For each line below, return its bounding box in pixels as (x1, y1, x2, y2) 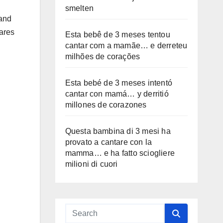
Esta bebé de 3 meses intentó (65, 79, 173, 87)
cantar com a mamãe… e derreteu (65, 41, 188, 50)
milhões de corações (65, 52, 140, 61)
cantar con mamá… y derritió (65, 90, 169, 98)
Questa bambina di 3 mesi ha (65, 127, 171, 135)
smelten (65, 4, 94, 12)
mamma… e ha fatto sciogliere (65, 149, 175, 157)
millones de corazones (65, 101, 147, 109)
